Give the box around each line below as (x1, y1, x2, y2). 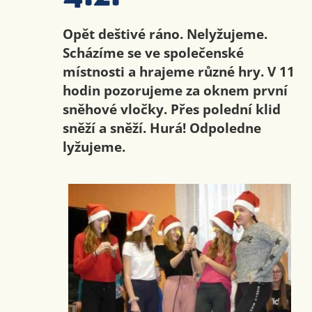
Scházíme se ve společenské (62, 43, 244, 63)
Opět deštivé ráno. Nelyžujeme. (62, 24, 267, 44)
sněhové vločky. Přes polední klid (62, 100, 281, 119)
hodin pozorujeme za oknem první (62, 81, 288, 100)
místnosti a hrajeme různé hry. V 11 (62, 62, 295, 81)
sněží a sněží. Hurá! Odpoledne (62, 118, 261, 138)
